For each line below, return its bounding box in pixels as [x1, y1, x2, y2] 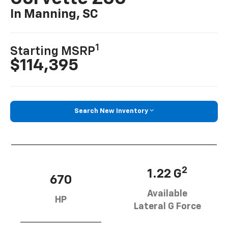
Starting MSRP [10, 45, 96, 58]
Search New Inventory [74, 108, 148, 115]
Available [147, 189, 187, 198]
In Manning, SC [10, 8, 99, 21]
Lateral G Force [133, 202, 201, 211]
